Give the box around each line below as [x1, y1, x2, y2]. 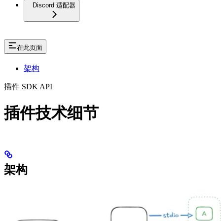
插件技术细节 [4, 104, 99, 122]
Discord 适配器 [33, 1, 75, 9]
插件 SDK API [4, 82, 52, 91]
